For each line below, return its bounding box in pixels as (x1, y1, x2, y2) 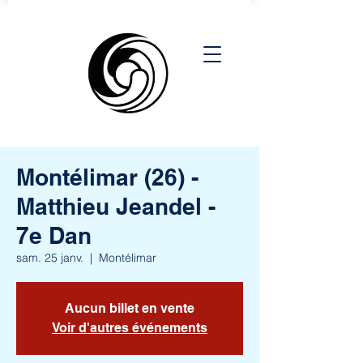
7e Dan (16, 222, 92, 249)
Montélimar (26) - (16, 164, 199, 190)
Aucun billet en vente (65, 301, 194, 316)
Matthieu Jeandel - (16, 193, 216, 220)
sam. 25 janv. (16, 250, 83, 265)
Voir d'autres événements (52, 320, 207, 335)
